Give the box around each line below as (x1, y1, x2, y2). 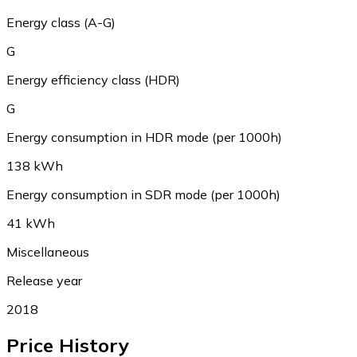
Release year (6, 272, 82, 288)
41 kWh (6, 214, 55, 231)
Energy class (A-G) (6, 14, 116, 30)
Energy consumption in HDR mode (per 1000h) (6, 128, 282, 145)
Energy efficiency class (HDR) (6, 71, 180, 88)
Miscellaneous (6, 243, 89, 260)
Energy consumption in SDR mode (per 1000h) (6, 186, 280, 202)
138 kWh (6, 157, 63, 174)
